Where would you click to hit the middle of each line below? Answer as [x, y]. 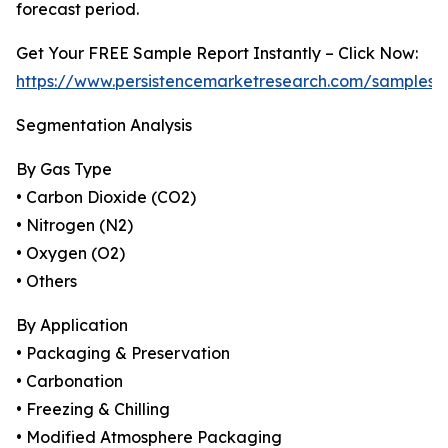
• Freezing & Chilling [93, 409]
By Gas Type [64, 169]
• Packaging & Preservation [123, 353]
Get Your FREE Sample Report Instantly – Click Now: [217, 53]
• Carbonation [69, 381]
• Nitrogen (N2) [74, 225]
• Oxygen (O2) [70, 253]
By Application [72, 325]
